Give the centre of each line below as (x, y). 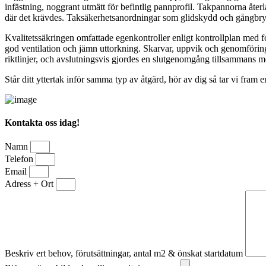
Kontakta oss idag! (42, 123)
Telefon (20, 159)
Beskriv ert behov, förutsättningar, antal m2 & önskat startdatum (125, 254)
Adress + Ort (30, 184)
